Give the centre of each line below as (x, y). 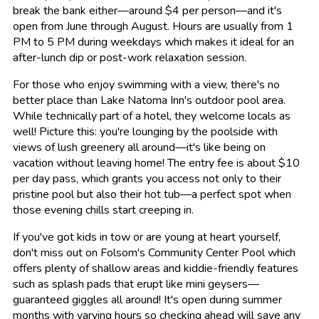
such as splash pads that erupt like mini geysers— (136, 284)
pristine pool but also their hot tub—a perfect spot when (152, 195)
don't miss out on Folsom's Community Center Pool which (154, 253)
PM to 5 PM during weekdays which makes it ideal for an (153, 42)
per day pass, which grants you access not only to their (147, 179)
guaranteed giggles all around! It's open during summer (147, 300)
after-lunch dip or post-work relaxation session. (130, 58)
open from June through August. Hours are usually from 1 (153, 27)
